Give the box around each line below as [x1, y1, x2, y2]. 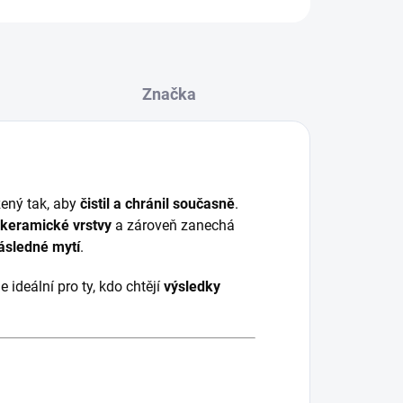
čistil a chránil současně [80, 195, 235, 212]
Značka [141, 85, 196, 103]
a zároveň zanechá [112, 217, 235, 234]
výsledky [164, 278, 220, 295]
